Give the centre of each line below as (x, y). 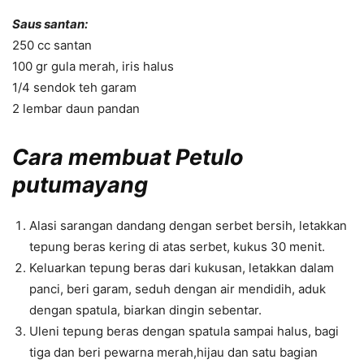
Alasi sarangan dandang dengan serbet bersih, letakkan (188, 226)
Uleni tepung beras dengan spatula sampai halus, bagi (184, 331)
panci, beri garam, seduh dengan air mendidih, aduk (178, 289)
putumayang (80, 185)
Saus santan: (50, 24)
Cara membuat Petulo (128, 158)
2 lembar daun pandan (76, 109)
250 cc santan (52, 45)
